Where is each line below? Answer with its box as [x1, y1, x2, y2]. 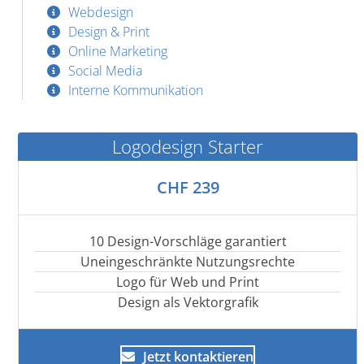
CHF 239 [156, 175, 219, 198]
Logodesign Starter [112, 133, 264, 158]
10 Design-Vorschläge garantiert [89, 232, 287, 250]
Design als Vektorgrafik [117, 292, 258, 311]
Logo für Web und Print [116, 272, 260, 291]
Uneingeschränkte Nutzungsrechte [80, 252, 296, 271]
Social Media [68, 61, 143, 80]
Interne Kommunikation [68, 80, 204, 99]
